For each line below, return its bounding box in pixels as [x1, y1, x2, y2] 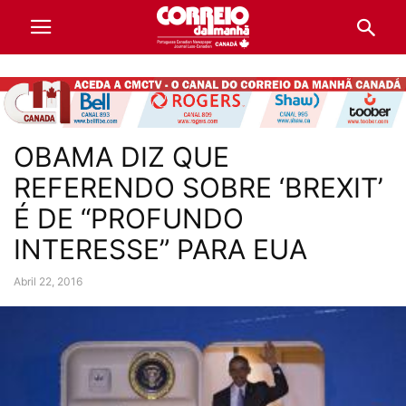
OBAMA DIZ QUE [14, 140, 229, 173]
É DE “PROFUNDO [14, 201, 244, 235]
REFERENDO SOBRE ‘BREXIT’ [14, 170, 383, 204]
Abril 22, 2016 [14, 274, 82, 288]
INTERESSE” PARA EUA [14, 232, 307, 266]
